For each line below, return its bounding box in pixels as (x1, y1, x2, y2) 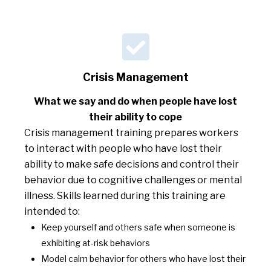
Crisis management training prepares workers (24, 127, 238, 139)
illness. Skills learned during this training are (24, 190, 226, 202)
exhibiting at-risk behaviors (41, 238, 150, 249)
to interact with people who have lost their (24, 143, 222, 155)
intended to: (24, 206, 80, 218)
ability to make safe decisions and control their (24, 158, 239, 171)
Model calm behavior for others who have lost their (41, 253, 246, 264)
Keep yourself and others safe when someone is (41, 222, 235, 233)
